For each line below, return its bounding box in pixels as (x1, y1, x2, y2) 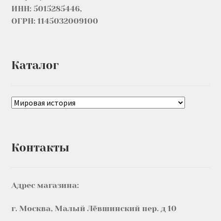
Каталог (11, 58, 59, 72)
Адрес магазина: (11, 180, 79, 190)
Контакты (11, 141, 70, 154)
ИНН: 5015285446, (11, 3, 82, 13)
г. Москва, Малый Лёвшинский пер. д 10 (11, 204, 177, 214)
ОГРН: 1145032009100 (11, 16, 98, 26)
